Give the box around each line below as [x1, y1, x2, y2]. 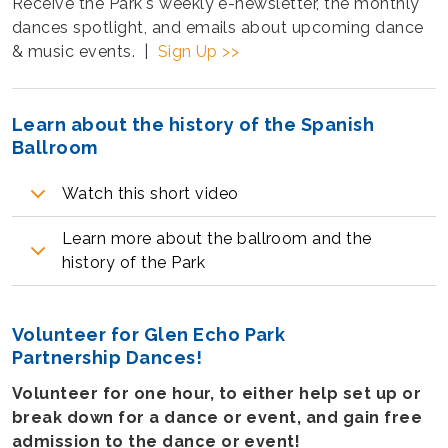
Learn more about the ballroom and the [62, 229, 372, 249]
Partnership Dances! [12, 346, 203, 368]
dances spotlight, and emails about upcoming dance [12, 17, 424, 37]
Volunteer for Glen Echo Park [12, 323, 286, 345]
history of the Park [62, 253, 206, 273]
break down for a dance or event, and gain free [12, 408, 423, 428]
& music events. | [12, 41, 158, 61]
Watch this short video [62, 184, 239, 204]
